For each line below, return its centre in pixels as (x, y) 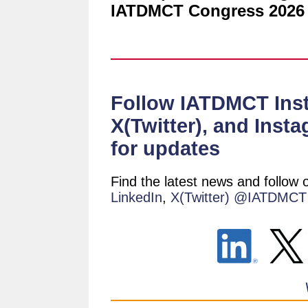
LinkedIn (136, 197)
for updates (165, 148)
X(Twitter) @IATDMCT (239, 197)
